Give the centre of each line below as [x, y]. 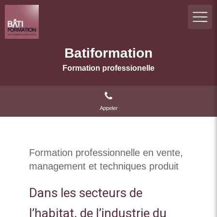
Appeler [108, 108]
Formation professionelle [108, 68]
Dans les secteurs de [86, 193]
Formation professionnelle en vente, [106, 153]
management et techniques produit [104, 166]
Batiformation [108, 53]
